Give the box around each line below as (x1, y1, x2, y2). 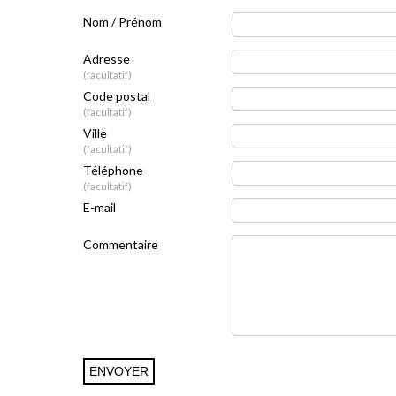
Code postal (82, 88, 150, 103)
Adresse (82, 51, 130, 66)
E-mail (82, 200, 116, 215)
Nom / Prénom (82, 14, 162, 29)
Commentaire (82, 237, 158, 252)
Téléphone (82, 163, 143, 178)
